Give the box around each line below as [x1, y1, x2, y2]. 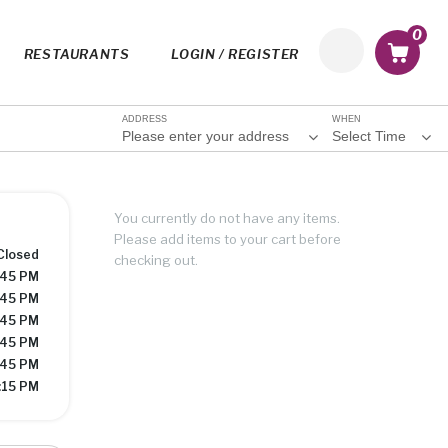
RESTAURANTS [23, 46, 130, 63]
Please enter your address [122, 128, 293, 144]
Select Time [332, 128, 406, 144]
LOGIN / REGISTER [171, 46, 299, 63]
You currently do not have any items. [114, 210, 340, 226]
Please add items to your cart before [114, 231, 341, 247]
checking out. [114, 252, 198, 268]
